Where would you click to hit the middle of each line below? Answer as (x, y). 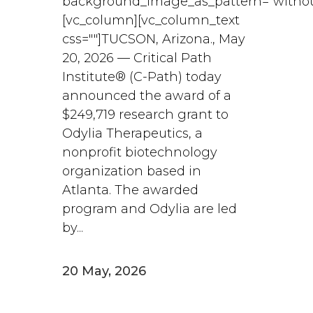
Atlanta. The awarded (130, 190)
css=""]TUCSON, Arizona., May (154, 39)
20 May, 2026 (104, 271)
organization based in (132, 171)
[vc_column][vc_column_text (151, 20)
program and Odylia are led (150, 209)
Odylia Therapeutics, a (132, 133)
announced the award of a (147, 96)
